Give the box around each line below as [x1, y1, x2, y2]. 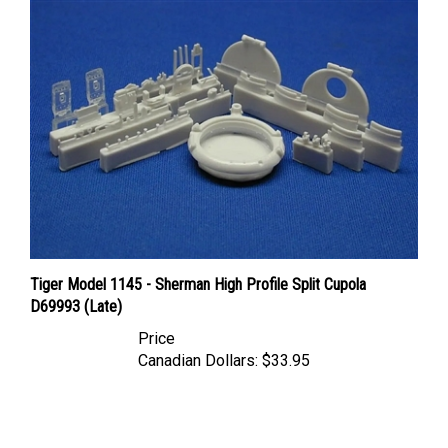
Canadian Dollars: [138, 334, 258, 354]
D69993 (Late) [30, 280, 122, 300]
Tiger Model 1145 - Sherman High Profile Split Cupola [30, 258, 366, 278]
